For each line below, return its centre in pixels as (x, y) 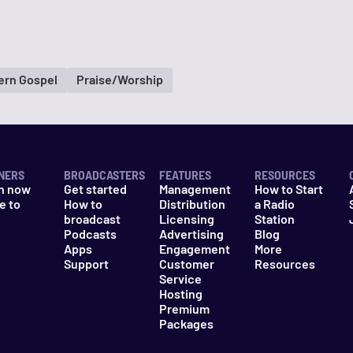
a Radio (274, 204)
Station (274, 219)
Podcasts (91, 234)
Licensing (186, 219)
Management (195, 189)
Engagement (194, 249)
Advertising (191, 234)
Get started (96, 189)
